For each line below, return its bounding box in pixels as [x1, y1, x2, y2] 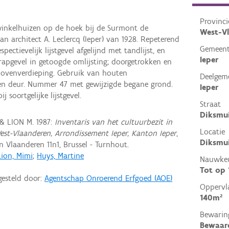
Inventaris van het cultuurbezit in [55, 117, 173, 127]
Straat [199, 99, 221, 109]
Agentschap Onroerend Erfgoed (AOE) [44, 173, 173, 183]
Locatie [199, 127, 225, 137]
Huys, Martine [37, 150, 84, 161]
